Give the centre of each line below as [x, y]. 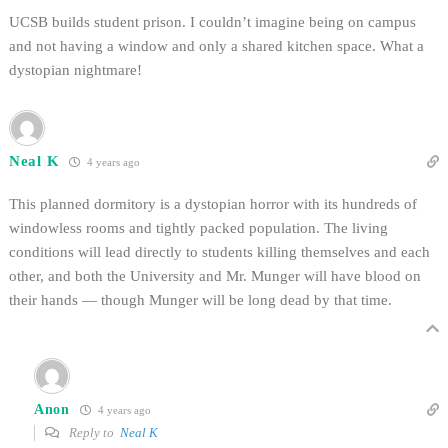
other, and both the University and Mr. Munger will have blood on [215, 276]
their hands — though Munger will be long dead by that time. [200, 300]
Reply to [93, 433]
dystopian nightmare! [75, 70]
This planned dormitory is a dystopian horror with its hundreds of [213, 204]
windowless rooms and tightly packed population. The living [198, 228]
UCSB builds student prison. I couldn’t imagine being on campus [212, 22]
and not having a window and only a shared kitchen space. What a [216, 46]
